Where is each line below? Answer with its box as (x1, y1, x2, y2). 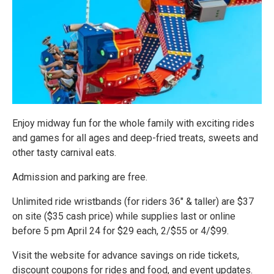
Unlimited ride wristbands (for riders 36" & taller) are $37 (12, 196, 254, 207)
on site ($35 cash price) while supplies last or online (12, 210, 235, 222)
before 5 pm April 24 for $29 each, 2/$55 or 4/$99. (12, 225, 229, 237)
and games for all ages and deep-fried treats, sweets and (12, 132, 258, 144)
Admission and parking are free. (12, 171, 147, 183)
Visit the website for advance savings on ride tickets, (12, 250, 239, 261)
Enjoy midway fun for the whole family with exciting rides (12, 117, 254, 129)
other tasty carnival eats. (12, 147, 116, 158)
